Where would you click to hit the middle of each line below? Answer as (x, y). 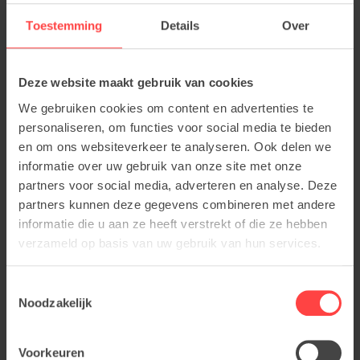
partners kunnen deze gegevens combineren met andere (177, 204)
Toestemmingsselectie (65, 287)
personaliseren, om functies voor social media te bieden (175, 127)
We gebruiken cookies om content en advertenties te (166, 108)
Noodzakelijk (55, 303)
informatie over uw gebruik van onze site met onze (160, 166)
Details (180, 26)
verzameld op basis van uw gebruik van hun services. (170, 243)
